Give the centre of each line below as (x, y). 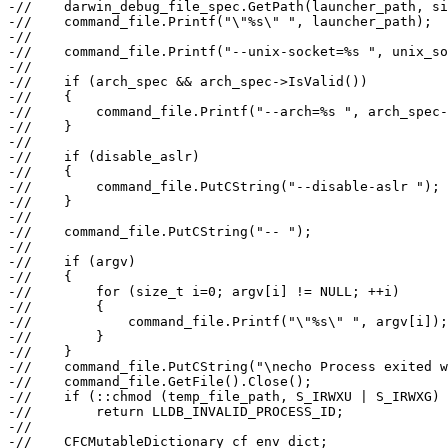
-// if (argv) (72, 262)
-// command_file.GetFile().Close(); (160, 382)
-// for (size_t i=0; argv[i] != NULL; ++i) (204, 292)
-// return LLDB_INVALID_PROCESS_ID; (176, 412)
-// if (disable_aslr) (104, 157)
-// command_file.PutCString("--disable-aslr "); (224, 187)
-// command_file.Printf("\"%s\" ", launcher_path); (220, 22)
